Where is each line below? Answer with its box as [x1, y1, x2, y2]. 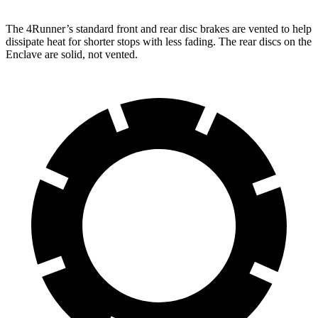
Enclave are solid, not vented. [6, 48, 138, 60]
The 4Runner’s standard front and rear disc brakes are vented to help [6, 22, 312, 35]
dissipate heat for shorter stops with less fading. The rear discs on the [6, 35, 312, 48]
